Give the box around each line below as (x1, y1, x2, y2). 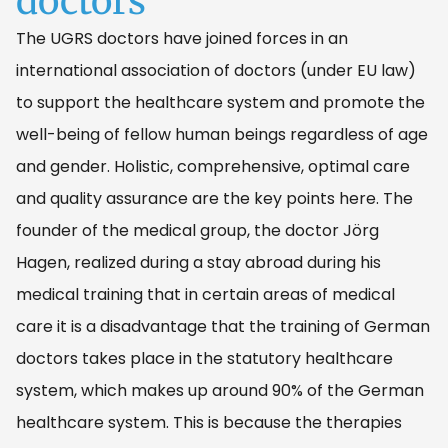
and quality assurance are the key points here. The (16, 186, 413, 210)
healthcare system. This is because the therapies (16, 410, 402, 434)
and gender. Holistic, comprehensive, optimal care (16, 154, 410, 178)
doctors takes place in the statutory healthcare (16, 346, 393, 370)
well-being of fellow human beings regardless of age (16, 122, 428, 146)
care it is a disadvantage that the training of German (16, 314, 430, 338)
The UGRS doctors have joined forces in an (16, 26, 348, 50)
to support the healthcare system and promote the (16, 90, 425, 114)
